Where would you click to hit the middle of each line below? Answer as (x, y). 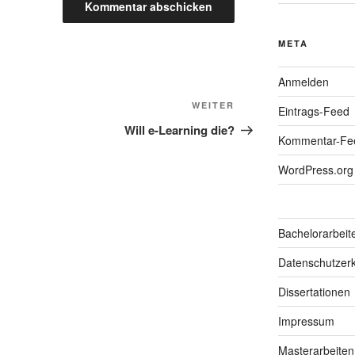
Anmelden (303, 81)
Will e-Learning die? (180, 130)
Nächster (261, 108)
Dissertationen (314, 291)
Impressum (306, 321)
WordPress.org (315, 169)
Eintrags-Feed (313, 111)
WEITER (214, 105)
